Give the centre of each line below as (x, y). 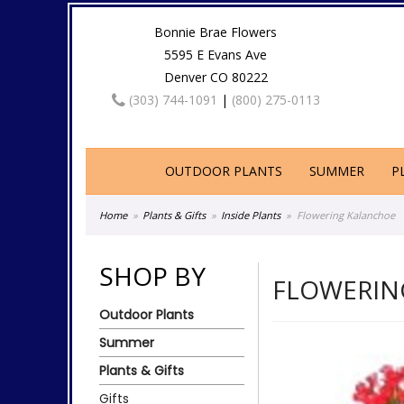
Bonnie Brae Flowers (216, 32)
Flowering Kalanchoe (345, 215)
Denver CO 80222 (216, 77)
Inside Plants (251, 215)
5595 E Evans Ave (216, 55)
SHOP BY (152, 276)
